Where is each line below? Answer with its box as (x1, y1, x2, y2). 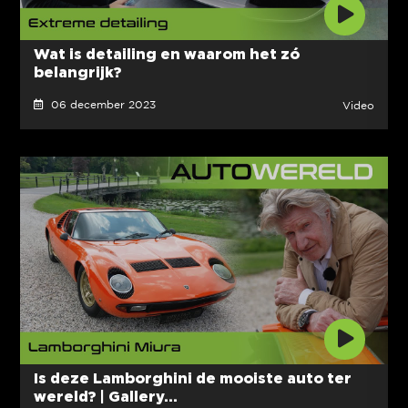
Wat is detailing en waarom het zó (33, 46, 300, 63)
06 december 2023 (43, 100, 156, 111)
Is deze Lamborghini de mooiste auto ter (33, 369, 352, 386)
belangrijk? (33, 64, 121, 81)
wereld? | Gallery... (33, 387, 178, 404)
